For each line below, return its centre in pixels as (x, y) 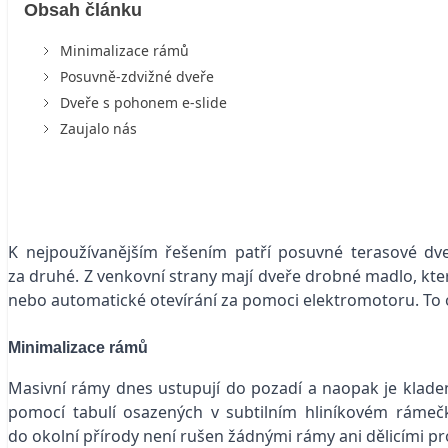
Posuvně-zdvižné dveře (139, 76)
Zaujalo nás (98, 128)
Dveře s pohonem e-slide (143, 102)
